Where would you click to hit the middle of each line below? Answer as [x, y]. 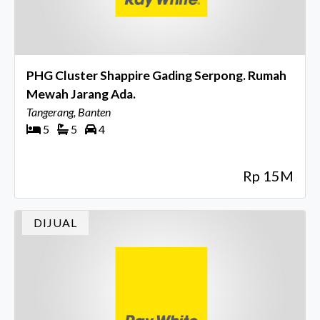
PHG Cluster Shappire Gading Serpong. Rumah [156, 76]
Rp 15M [268, 176]
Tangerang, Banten [69, 112]
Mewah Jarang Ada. [81, 94]
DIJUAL [55, 222]
